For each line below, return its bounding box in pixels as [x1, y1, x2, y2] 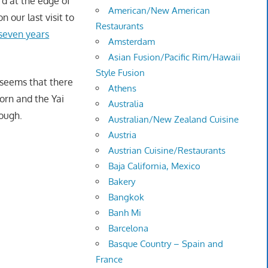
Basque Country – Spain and [108, 238, 224, 250]
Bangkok [108, 191, 145, 203]
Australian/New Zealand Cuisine [108, 114, 239, 126]
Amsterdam [108, 36, 156, 48]
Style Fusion [96, 67, 145, 79]
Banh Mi [108, 207, 142, 219]
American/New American [108, 5, 211, 17]
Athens [108, 83, 137, 95]
